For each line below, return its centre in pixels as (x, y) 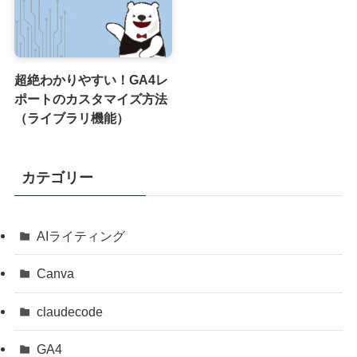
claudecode (70, 311)
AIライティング (81, 236)
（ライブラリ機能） (71, 118)
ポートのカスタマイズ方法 (90, 99)
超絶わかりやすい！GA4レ (91, 80)
